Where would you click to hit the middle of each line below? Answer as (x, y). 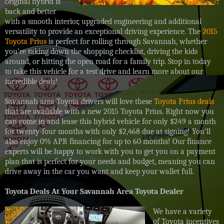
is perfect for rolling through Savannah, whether (127, 41)
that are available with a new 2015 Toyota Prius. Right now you (109, 111)
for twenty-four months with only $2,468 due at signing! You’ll (108, 131)
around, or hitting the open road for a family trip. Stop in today (108, 61)
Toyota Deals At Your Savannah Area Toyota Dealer (94, 191)
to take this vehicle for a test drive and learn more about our (104, 71)
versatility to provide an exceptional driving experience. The (104, 31)
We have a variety (182, 211)
